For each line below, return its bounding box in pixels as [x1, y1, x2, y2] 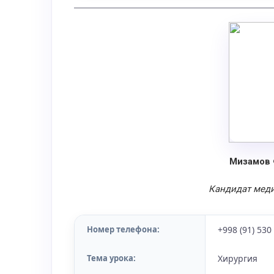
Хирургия [218, 253, 257, 264]
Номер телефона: [87, 224, 160, 235]
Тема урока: [87, 253, 136, 264]
